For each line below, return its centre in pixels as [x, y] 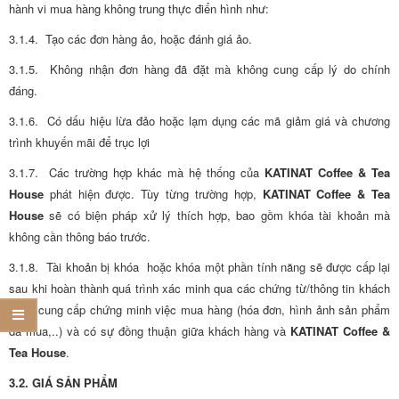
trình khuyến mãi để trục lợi [79, 142]
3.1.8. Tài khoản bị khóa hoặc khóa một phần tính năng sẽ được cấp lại [199, 267]
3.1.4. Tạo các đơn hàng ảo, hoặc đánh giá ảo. [130, 39]
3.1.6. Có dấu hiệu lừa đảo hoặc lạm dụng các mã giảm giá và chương [199, 121]
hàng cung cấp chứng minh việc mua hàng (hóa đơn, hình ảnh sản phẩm [199, 309]
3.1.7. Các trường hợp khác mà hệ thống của [137, 172]
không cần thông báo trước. [80, 236]
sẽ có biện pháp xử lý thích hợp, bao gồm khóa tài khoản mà [217, 215]
